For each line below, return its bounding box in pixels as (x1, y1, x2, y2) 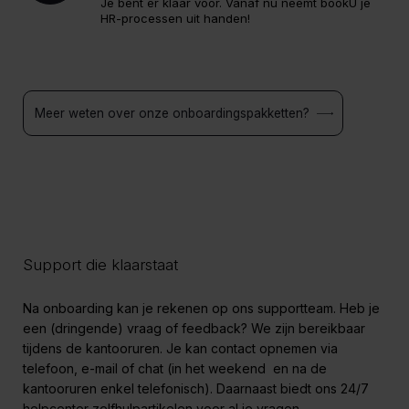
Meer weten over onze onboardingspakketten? (35, 106, 309, 121)
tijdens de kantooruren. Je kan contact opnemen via (23, 341, 338, 356)
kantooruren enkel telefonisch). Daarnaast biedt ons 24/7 (23, 381, 369, 396)
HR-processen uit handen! (100, 11, 250, 26)
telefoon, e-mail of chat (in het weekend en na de (23, 361, 327, 376)
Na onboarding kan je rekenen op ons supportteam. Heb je (23, 300, 380, 316)
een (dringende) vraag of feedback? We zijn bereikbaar (23, 320, 365, 336)
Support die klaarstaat (23, 256, 178, 274)
